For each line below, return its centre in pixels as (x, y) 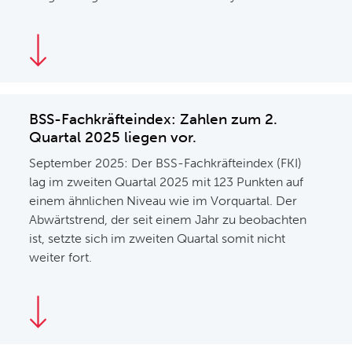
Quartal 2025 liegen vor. (113, 137)
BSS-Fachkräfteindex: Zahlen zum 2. (154, 119)
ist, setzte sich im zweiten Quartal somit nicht (158, 238)
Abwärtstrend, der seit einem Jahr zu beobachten (168, 220)
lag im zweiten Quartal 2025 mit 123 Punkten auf (167, 182)
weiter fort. (61, 257)
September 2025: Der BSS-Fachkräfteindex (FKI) (166, 163)
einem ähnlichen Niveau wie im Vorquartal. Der (163, 201)
